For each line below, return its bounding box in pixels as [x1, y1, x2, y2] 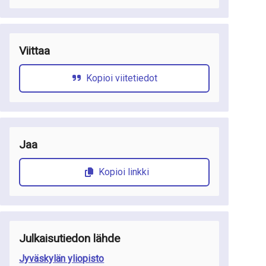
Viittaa [19, 44, 50, 58]
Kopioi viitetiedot [85, 72, 157, 84]
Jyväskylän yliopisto [19, 253, 104, 265]
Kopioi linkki [99, 166, 150, 178]
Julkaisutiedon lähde [19, 232, 121, 246]
